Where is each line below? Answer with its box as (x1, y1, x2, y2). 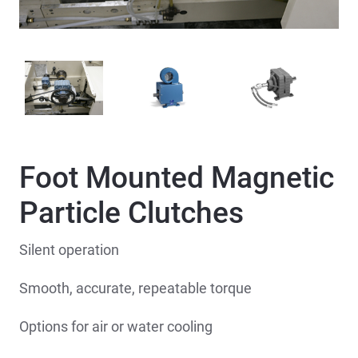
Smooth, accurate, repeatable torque (19, 280, 252, 297)
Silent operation (19, 241, 119, 259)
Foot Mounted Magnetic (19, 161, 334, 196)
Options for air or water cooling (19, 318, 213, 336)
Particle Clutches (19, 196, 244, 231)
